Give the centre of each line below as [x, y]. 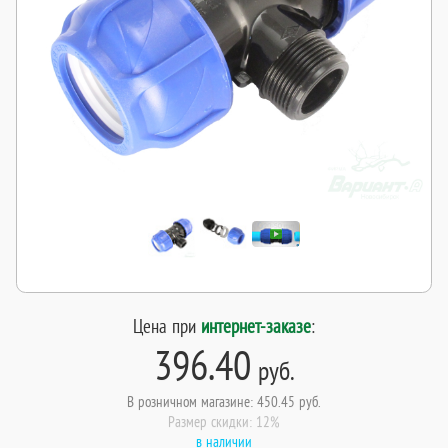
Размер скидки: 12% [224, 420]
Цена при [167, 325]
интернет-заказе [256, 325]
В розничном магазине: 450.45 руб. [224, 400]
